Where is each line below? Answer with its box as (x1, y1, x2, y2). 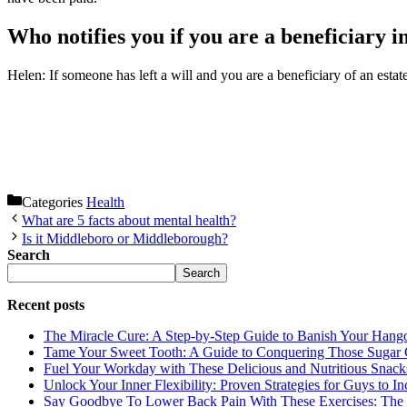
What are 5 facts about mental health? (22, 212, 236, 228)
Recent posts (7, 296, 84, 313)
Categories (22, 194, 86, 210)
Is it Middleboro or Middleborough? (22, 230, 228, 246)
